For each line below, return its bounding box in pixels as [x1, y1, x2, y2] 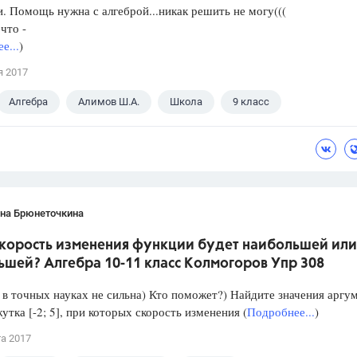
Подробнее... [247, 304, 315, 320]
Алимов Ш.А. [78, 96, 139, 108]
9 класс [233, 96, 269, 108]
